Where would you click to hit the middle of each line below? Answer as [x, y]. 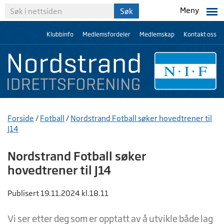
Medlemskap [157, 34]
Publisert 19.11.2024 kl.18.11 [58, 193]
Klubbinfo [60, 34]
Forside [21, 118]
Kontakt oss [200, 34]
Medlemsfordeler [106, 34]
